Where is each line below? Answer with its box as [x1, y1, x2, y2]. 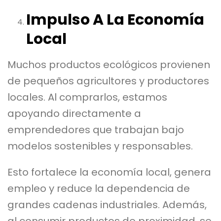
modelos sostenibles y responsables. [7, 139, 193, 153]
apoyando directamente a [7, 106, 141, 120]
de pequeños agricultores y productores [7, 74, 209, 88]
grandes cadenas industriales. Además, [7, 197, 207, 212]
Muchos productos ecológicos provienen [7, 57, 210, 72]
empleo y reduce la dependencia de [7, 181, 190, 195]
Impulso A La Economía [26, 9, 204, 30]
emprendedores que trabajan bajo [7, 122, 184, 137]
